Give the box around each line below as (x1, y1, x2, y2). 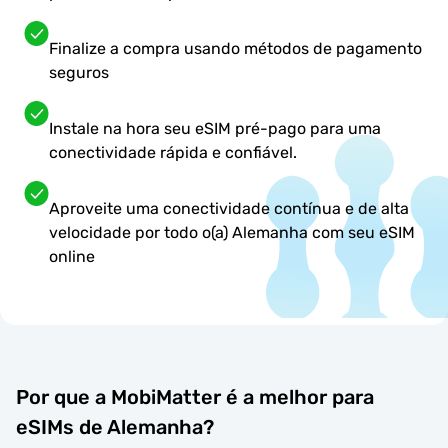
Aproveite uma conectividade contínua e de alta (49, 199, 409, 219)
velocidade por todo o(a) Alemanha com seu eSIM (49, 223, 415, 243)
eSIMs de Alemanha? (16, 414, 214, 439)
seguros (49, 63, 109, 83)
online (49, 247, 95, 267)
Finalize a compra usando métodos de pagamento (49, 39, 422, 59)
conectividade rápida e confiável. (49, 143, 297, 163)
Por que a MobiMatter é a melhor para (16, 384, 374, 409)
